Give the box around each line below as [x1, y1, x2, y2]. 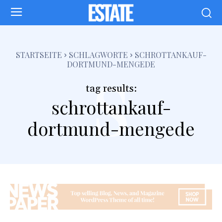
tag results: [85, 82, 137, 95]
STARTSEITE [15, 49, 62, 60]
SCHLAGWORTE [68, 49, 128, 60]
